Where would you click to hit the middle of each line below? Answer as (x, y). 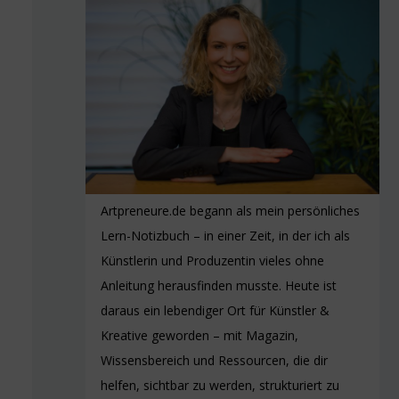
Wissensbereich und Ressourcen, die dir (214, 360)
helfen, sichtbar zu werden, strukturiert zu (220, 385)
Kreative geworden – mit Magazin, (199, 335)
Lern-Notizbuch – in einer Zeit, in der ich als (225, 235)
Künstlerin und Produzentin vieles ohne (212, 260)
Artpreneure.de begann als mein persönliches (230, 210)
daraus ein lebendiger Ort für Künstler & (215, 310)
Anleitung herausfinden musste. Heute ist (219, 285)
